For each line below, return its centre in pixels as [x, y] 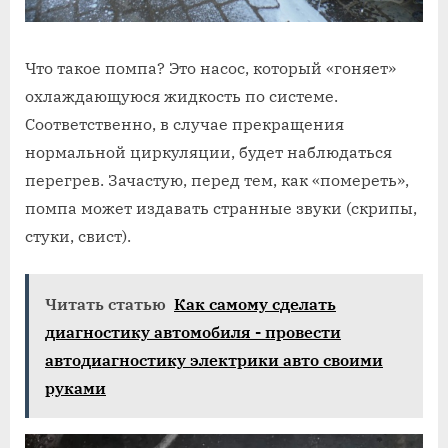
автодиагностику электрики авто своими [214, 360]
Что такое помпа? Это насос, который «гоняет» [210, 68]
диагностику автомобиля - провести [193, 332]
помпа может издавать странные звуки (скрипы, [221, 208]
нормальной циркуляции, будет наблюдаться [208, 152]
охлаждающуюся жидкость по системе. [181, 96]
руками [75, 388]
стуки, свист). [78, 236]
